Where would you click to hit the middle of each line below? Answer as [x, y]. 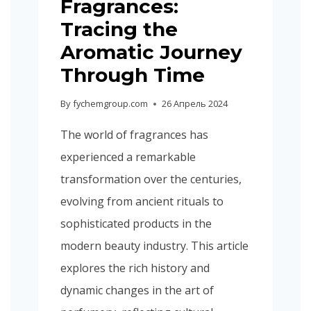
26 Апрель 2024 [194, 104]
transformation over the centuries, [151, 179]
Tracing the [119, 29]
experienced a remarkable [128, 157]
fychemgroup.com [110, 104]
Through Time [133, 75]
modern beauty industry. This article [155, 246]
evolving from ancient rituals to [142, 202]
